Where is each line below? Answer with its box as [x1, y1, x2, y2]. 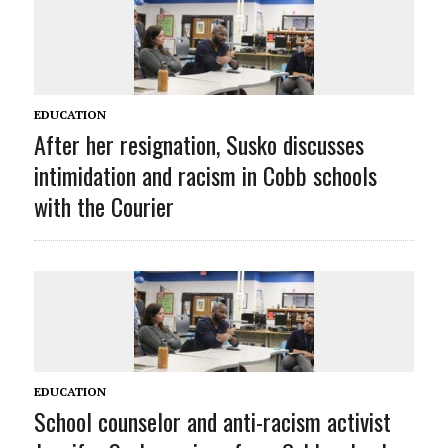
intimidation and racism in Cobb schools [33, 156, 377, 193]
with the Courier [33, 187, 174, 224]
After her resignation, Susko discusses [33, 125, 364, 162]
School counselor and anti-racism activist [33, 402, 391, 439]
